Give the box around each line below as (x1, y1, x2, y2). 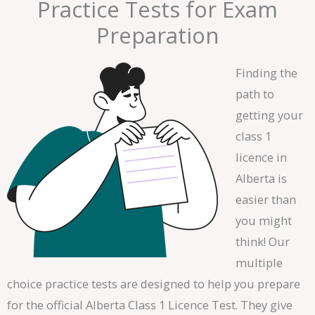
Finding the (235, 64, 297, 81)
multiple (235, 254, 283, 271)
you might (235, 212, 292, 229)
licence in (235, 148, 287, 165)
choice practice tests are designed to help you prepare (7, 275, 300, 292)
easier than (235, 191, 296, 207)
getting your (235, 106, 303, 123)
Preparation (96, 20, 219, 50)
